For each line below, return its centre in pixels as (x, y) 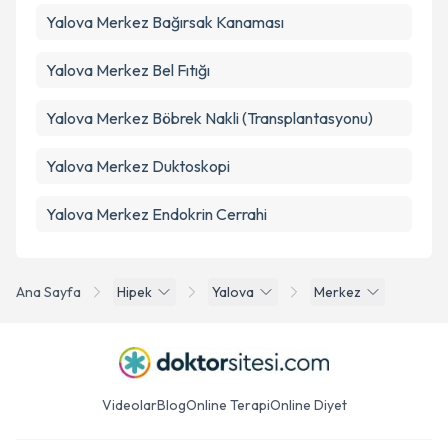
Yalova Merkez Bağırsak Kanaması (165, 22)
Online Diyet (308, 405)
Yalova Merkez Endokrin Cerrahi (156, 214)
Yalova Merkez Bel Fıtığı (128, 70)
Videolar (129, 405)
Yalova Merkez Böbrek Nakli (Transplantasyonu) (209, 118)
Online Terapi (227, 405)
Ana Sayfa (48, 292)
